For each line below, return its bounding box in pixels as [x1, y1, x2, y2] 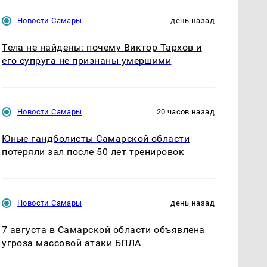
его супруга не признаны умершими [2, 54, 172, 66]
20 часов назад [156, 107, 215, 116]
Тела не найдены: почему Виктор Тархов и [2, 41, 202, 53]
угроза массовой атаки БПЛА [2, 237, 141, 249]
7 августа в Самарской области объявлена [2, 223, 205, 235]
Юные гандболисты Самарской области [2, 132, 190, 144]
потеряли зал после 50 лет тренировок [2, 145, 185, 157]
